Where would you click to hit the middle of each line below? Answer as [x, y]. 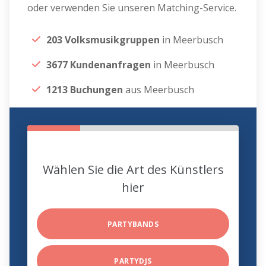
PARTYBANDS [133, 224]
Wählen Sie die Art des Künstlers [133, 170]
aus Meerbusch [159, 90]
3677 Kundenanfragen [99, 65]
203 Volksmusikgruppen [104, 40]
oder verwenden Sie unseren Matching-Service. [132, 8]
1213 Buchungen [85, 90]
